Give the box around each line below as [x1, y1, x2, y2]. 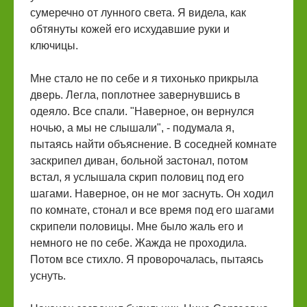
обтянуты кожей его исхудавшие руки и [30, 23, 230, 35]
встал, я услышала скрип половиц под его [30, 171, 244, 183]
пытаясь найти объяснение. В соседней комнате [30, 138, 277, 150]
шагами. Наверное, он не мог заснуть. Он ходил [30, 188, 273, 199]
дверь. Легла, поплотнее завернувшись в [30, 89, 241, 101]
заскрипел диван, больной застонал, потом [30, 155, 248, 167]
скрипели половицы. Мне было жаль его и [30, 221, 243, 232]
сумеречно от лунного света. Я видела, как [30, 7, 246, 19]
